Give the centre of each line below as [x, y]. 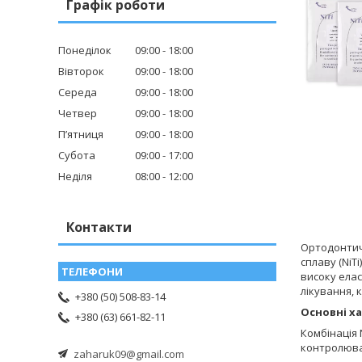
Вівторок [81, 72]
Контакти [99, 227]
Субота [77, 156]
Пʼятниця [81, 135]
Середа [78, 93]
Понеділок [85, 51]
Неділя [75, 177]
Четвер [78, 114]
